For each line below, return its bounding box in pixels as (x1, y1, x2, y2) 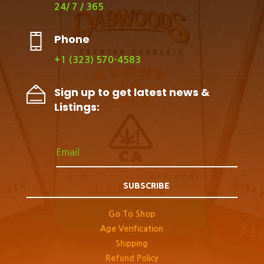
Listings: (54, 99, 100, 114)
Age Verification (100, 225, 164, 233)
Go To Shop (108, 210, 156, 219)
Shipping (115, 239, 148, 248)
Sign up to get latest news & (54, 84, 210, 100)
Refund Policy (105, 254, 159, 263)
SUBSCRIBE (123, 181, 170, 191)
